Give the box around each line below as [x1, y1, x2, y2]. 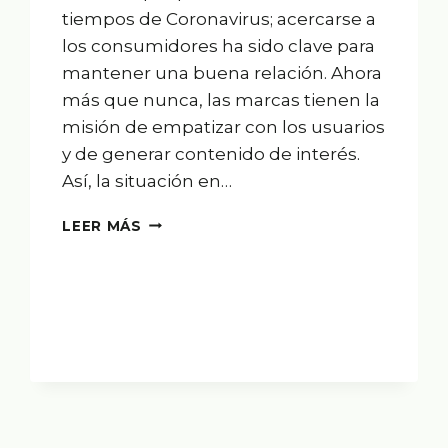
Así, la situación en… [62, 170, 233, 191]
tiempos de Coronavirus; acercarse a [62, 8, 377, 29]
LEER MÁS [62, 217, 142, 234]
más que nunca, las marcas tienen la [62, 89, 381, 110]
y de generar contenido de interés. [62, 143, 361, 164]
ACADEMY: [140, 233, 222, 250]
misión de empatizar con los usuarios [62, 116, 386, 137]
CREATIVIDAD [140, 275, 248, 292]
